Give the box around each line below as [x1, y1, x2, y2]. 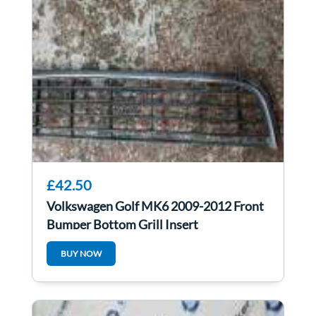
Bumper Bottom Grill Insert [47, 217, 198, 233]
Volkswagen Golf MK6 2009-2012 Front [47, 198, 264, 214]
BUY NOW [61, 248, 102, 260]
